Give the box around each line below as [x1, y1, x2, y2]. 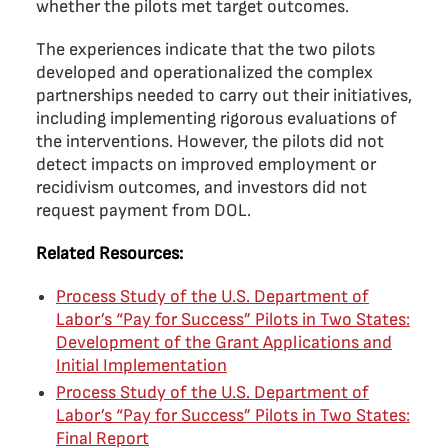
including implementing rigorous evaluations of [36, 108, 397, 129]
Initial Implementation [56, 355, 227, 376]
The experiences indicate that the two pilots [36, 39, 375, 60]
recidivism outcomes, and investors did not [36, 177, 367, 198]
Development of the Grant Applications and [56, 332, 392, 353]
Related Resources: [36, 243, 183, 264]
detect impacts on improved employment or [36, 154, 376, 175]
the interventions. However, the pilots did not [36, 131, 384, 152]
